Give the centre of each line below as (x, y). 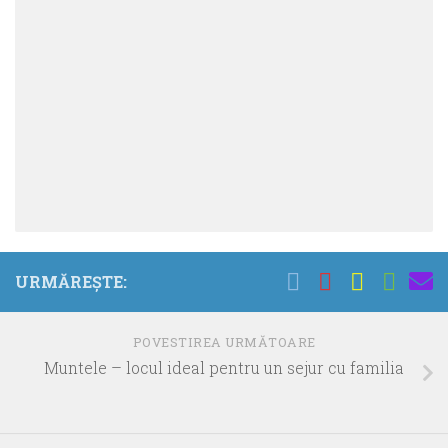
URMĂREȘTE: (71, 282)
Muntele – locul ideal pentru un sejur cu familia (224, 368)
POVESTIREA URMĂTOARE (224, 342)
